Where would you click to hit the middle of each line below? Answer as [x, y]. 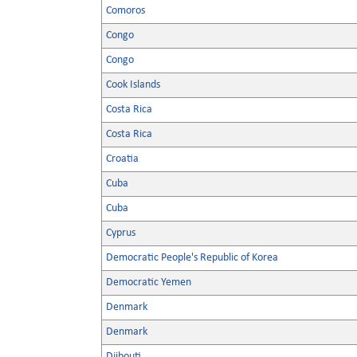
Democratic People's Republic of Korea [192, 258]
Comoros [126, 11]
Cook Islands [133, 85]
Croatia [122, 159]
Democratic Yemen [149, 282]
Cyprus [121, 233]
